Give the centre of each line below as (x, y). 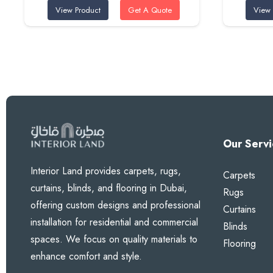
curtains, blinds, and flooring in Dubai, (109, 188)
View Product (78, 10)
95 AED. (107, 29)
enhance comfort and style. (86, 256)
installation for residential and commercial (114, 222)
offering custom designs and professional (115, 205)
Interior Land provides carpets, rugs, (106, 171)
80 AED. (142, 29)
